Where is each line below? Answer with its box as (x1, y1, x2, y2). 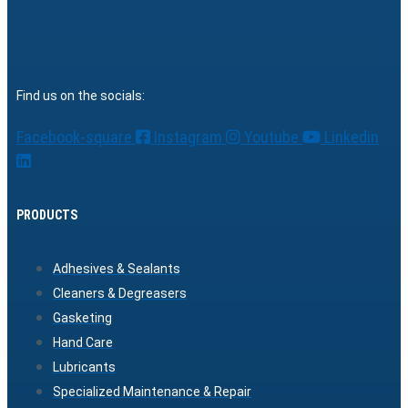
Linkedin (324, 127, 379, 148)
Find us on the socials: (16, 88, 145, 104)
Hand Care (53, 335, 113, 351)
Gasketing (53, 311, 112, 326)
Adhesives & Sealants (53, 261, 180, 277)
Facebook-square (16, 127, 132, 148)
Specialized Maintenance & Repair (53, 384, 251, 400)
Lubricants (53, 360, 116, 375)
